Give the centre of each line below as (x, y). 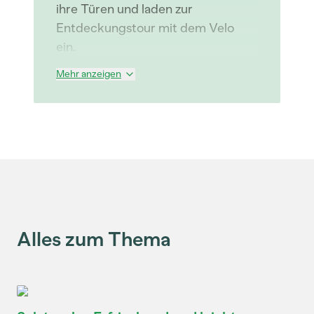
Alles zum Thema (94, 239)
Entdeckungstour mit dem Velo (145, 28)
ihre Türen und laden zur (124, 9)
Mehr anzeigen (89, 74)
